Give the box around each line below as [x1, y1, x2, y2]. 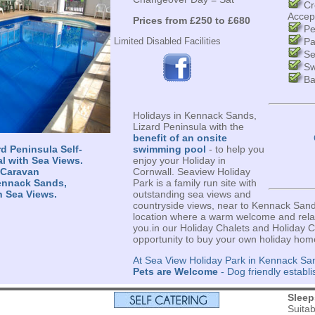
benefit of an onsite [132, 132, 227, 143]
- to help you [205, 143, 264, 155]
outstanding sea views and [132, 188, 251, 200]
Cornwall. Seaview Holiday [132, 166, 250, 177]
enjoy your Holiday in [132, 155, 226, 166]
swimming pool [132, 143, 206, 155]
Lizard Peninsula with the [132, 121, 244, 132]
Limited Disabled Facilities [114, 36, 221, 46]
